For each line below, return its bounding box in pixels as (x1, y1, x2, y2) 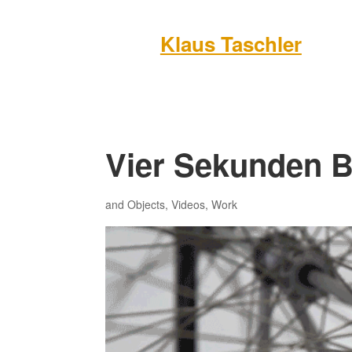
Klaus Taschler (159, 29, 302, 59)
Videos (171, 196, 206, 213)
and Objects (105, 196, 166, 213)
